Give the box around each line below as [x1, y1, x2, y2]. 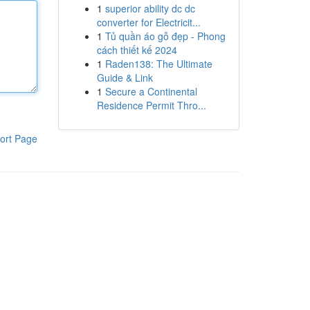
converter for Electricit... [96, 15, 201, 29]
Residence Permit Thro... [96, 98, 206, 112]
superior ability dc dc [104, 1, 195, 15]
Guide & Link [96, 71, 153, 84]
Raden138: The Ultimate [104, 57, 212, 71]
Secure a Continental [104, 84, 197, 98]
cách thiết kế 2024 [96, 43, 177, 57]
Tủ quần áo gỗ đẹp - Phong [104, 29, 226, 43]
